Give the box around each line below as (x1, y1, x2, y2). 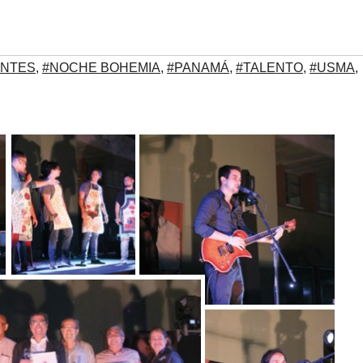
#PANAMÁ (167, 60, 229, 75)
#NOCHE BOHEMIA (42, 60, 160, 75)
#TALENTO (236, 60, 303, 75)
